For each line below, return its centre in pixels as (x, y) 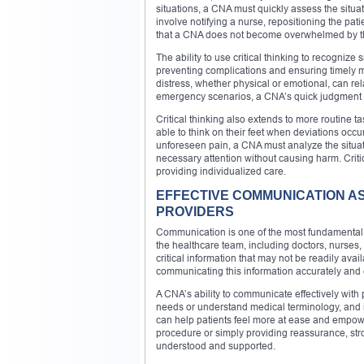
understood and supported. (216, 345)
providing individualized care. (221, 171)
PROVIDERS (195, 211)
